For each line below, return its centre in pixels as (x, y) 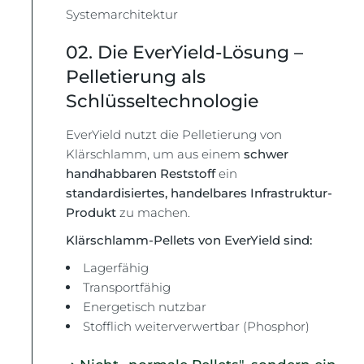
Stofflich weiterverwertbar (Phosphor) (197, 326)
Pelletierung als (136, 77)
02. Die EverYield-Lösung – (185, 52)
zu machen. (154, 212)
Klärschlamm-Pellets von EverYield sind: (189, 240)
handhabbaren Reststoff (141, 173)
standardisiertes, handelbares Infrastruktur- (199, 193)
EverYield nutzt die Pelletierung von (174, 134)
